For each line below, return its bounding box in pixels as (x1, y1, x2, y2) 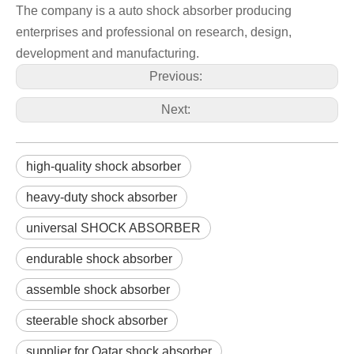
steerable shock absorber (26, 314, 168, 328)
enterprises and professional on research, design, (16, 25, 292, 40)
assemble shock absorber (26, 283, 170, 297)
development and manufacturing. (16, 47, 199, 61)
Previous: (149, 70, 205, 84)
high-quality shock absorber (26, 160, 181, 174)
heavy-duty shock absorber (26, 190, 177, 205)
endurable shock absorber (26, 252, 172, 266)
